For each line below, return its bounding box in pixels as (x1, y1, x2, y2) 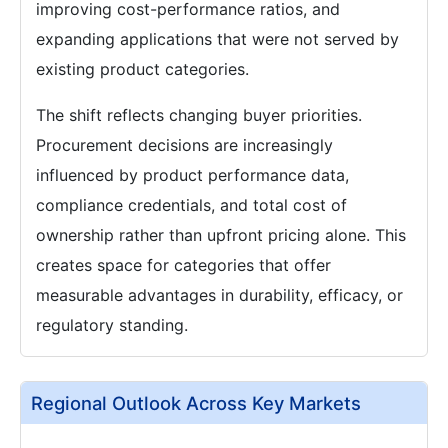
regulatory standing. (36, 315, 188, 336)
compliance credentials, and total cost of (36, 195, 347, 216)
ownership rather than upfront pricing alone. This (36, 225, 406, 246)
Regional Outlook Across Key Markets (31, 392, 361, 415)
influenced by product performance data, (36, 165, 349, 186)
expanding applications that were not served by (36, 29, 399, 50)
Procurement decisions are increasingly (36, 135, 333, 156)
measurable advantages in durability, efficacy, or (36, 285, 403, 306)
